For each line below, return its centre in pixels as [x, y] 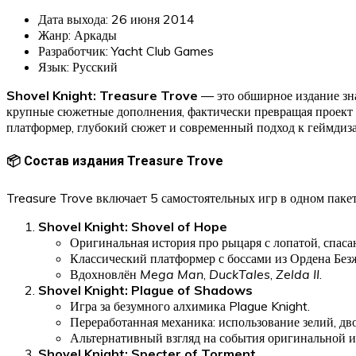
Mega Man [172, 275]
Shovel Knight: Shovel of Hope [133, 227]
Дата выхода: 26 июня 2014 [116, 19]
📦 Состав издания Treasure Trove [115, 161]
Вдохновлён [105, 275]
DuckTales [240, 275]
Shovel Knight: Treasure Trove [102, 95]
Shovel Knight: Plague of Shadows [145, 290]
